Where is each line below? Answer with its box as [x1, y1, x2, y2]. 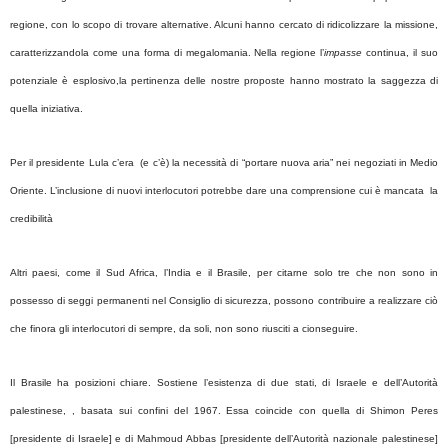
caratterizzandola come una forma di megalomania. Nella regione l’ [10, 46, 325, 58]
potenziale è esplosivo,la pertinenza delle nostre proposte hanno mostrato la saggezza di [10, 74, 438, 86]
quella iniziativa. [10, 102, 83, 114]
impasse [324, 46, 363, 58]
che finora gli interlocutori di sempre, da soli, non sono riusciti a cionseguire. [10, 322, 358, 334]
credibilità [10, 212, 53, 224]
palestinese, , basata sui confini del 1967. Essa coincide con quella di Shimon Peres [10, 404, 438, 416]
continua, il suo [362, 46, 439, 58]
